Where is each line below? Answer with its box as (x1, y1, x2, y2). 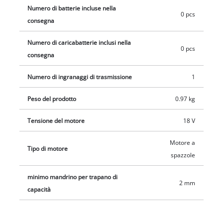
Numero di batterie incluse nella (27, 4, 116, 12)
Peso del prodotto (27, 95, 77, 103)
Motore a (169, 138, 195, 146)
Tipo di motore (27, 144, 68, 152)
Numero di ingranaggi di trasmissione (27, 73, 132, 81)
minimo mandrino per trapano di (27, 173, 118, 181)
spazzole (170, 151, 195, 159)
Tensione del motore (27, 116, 85, 124)
